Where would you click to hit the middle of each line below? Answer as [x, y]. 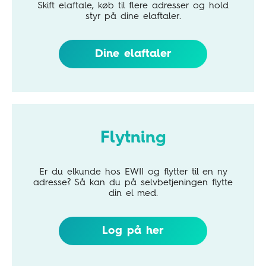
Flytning [133, 139]
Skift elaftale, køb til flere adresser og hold [133, 6]
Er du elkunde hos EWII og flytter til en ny [133, 172]
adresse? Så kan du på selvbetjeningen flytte [133, 183]
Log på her [133, 231]
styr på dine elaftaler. [133, 17]
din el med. [133, 193]
